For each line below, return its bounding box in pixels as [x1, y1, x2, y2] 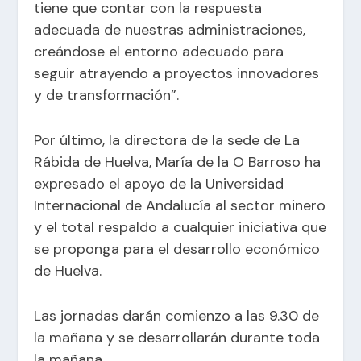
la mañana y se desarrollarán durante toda [34, 327, 321, 347]
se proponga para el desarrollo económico [34, 239, 321, 259]
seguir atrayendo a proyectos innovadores [34, 64, 320, 84]
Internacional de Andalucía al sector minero [34, 196, 326, 216]
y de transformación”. [34, 85, 180, 106]
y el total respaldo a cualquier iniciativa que [34, 218, 327, 238]
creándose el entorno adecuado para [34, 42, 284, 62]
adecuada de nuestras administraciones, [34, 20, 306, 40]
